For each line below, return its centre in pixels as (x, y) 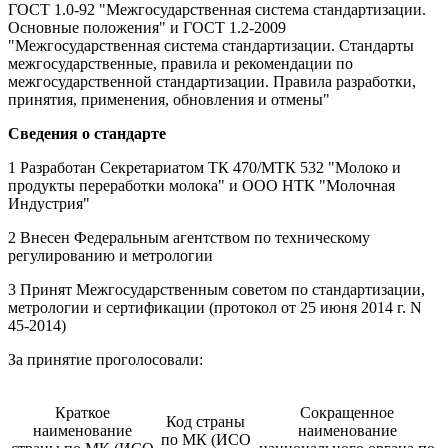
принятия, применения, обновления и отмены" (169, 99)
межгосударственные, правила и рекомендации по (180, 63)
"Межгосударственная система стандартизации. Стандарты (211, 45)
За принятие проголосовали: (105, 359)
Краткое (82, 412)
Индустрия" (49, 203)
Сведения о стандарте (87, 133)
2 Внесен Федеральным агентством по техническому (189, 237)
